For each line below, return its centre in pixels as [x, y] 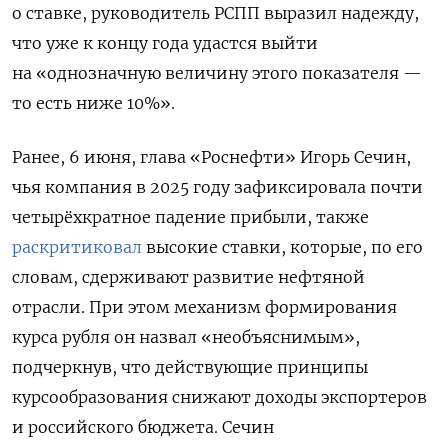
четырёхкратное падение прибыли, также [190, 217]
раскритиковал [77, 247]
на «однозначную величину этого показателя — [217, 73]
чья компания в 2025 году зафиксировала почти [217, 187]
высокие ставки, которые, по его [282, 247]
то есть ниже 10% [86, 103]
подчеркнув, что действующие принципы [190, 367]
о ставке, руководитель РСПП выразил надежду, [215, 13]
